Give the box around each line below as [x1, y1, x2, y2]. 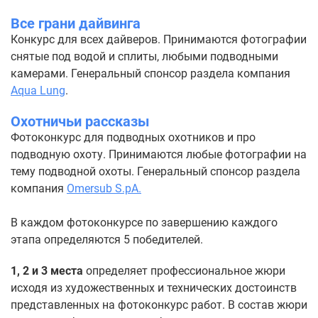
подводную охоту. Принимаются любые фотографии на [11, 148, 307, 161]
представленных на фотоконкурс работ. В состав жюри [11, 298, 307, 312]
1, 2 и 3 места [11, 264, 83, 278]
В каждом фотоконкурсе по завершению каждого [11, 216, 278, 229]
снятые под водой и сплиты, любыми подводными [11, 50, 278, 63]
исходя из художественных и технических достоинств [11, 281, 297, 295]
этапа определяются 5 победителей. [11, 233, 203, 246]
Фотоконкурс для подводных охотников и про [11, 131, 256, 144]
